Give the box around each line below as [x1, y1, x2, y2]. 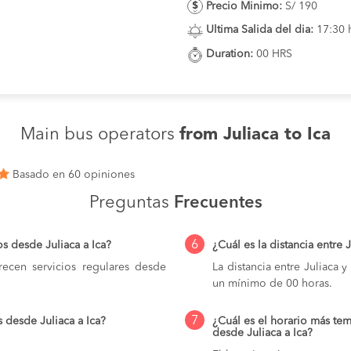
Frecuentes [173, 194, 262, 212]
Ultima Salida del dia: [206, 24, 313, 36]
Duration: [206, 49, 253, 60]
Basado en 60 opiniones [9, 168, 135, 180]
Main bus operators [20, 125, 179, 143]
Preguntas [89, 194, 174, 212]
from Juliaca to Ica [179, 125, 331, 143]
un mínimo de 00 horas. [212, 277, 332, 289]
